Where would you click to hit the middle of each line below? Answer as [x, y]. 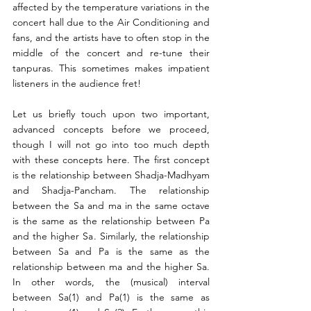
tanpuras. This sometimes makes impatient [111, 68]
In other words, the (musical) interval [111, 282]
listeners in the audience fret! [77, 84]
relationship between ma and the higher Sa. [111, 267]
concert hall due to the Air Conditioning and [111, 23]
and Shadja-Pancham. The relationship [111, 191]
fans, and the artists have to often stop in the [111, 38]
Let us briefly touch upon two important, [111, 114]
